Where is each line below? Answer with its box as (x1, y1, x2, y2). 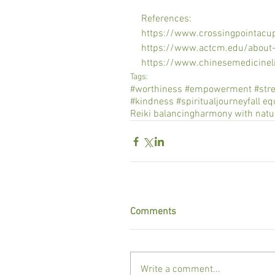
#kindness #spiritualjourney (130, 96, 247, 108)
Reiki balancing (130, 108, 195, 120)
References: (141, 13, 192, 25)
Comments (130, 206, 176, 218)
